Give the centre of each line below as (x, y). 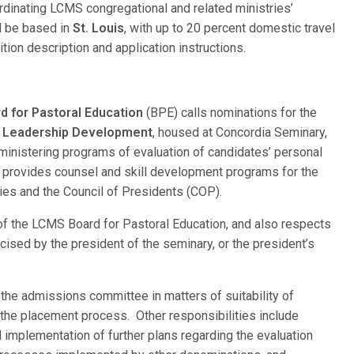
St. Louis (98, 28)
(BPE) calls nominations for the (230, 113)
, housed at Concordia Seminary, (240, 132)
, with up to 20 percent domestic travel (230, 28)
